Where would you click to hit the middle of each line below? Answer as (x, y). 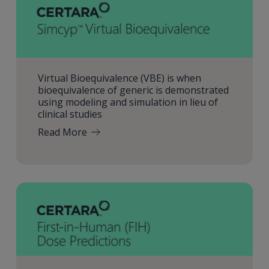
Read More (62, 132)
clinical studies (70, 114)
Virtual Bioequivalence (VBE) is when (119, 78)
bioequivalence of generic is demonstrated (133, 90)
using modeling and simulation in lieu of (128, 102)
